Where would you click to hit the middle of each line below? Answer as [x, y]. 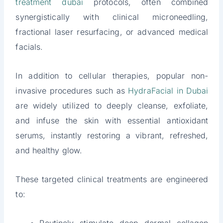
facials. [29, 47]
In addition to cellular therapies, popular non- [112, 76]
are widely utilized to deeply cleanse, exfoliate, [112, 106]
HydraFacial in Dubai [168, 91]
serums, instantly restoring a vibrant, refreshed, [112, 136]
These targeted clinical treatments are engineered [112, 179]
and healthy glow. [49, 151]
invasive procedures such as [72, 91]
